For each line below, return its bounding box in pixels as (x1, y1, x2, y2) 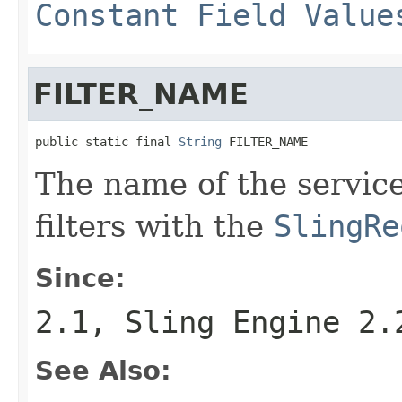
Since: (35, 262, 126, 293)
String (179, 134, 222, 149)
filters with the (35, 207, 274, 244)
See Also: (35, 354, 171, 386)
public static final (35, 134, 179, 149)
